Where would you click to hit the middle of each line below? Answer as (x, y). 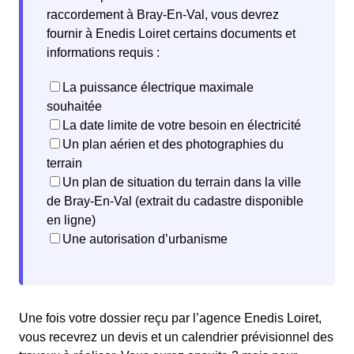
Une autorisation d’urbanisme (145, 239)
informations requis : (103, 53)
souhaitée (74, 107)
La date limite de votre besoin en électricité (182, 126)
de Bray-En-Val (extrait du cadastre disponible (175, 201)
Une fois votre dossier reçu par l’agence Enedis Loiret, (170, 318)
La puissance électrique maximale (158, 88)
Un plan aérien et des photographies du (173, 145)
